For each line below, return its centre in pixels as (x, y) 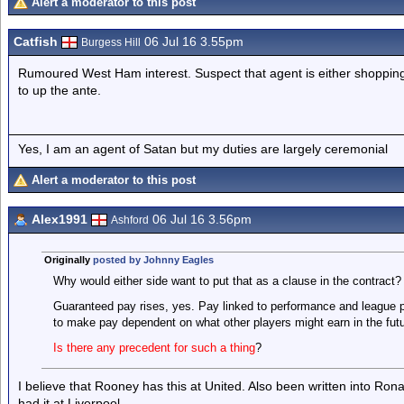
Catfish (36, 41)
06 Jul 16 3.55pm (192, 41)
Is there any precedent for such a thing (154, 348)
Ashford (130, 220)
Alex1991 (60, 219)
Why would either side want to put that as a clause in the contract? (227, 281)
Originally (68, 260)
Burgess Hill (111, 42)
